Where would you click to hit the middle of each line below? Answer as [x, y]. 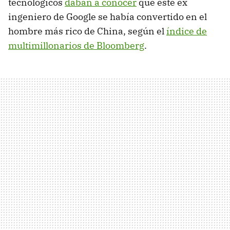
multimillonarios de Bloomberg [76, 46]
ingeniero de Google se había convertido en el [108, 17]
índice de [187, 31]
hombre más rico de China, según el [87, 31]
